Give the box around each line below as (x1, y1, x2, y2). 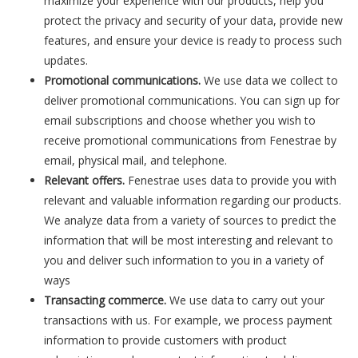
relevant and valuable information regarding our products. (44, 193, 341, 208)
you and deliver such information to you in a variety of (44, 253, 324, 268)
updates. (44, 53, 88, 68)
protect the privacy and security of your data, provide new (44, 13, 343, 28)
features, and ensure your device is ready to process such (44, 33, 342, 48)
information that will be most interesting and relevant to (44, 233, 333, 248)
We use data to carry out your (169, 292, 324, 308)
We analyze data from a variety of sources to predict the (44, 213, 336, 228)
